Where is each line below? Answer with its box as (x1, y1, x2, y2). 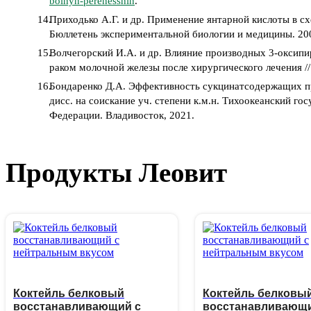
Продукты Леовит (6, 157, 227, 187)
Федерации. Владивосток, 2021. (49, 110, 194, 121)
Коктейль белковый (13, 287, 124, 300)
